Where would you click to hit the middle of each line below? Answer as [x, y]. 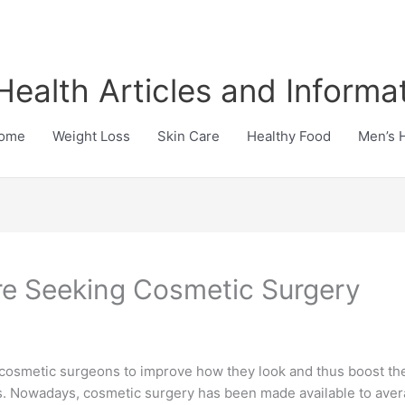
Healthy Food [289, 136]
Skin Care [188, 136]
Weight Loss [91, 136]
